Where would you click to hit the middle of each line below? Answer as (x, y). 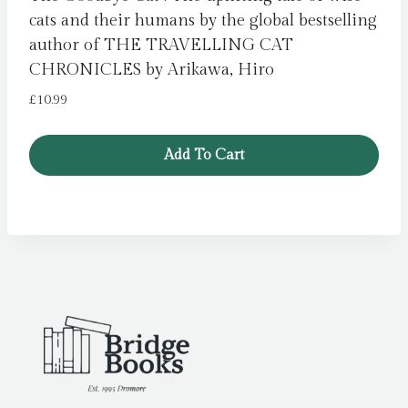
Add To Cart (204, 155)
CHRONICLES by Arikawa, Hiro (152, 70)
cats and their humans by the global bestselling (203, 21)
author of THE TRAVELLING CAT (161, 46)
